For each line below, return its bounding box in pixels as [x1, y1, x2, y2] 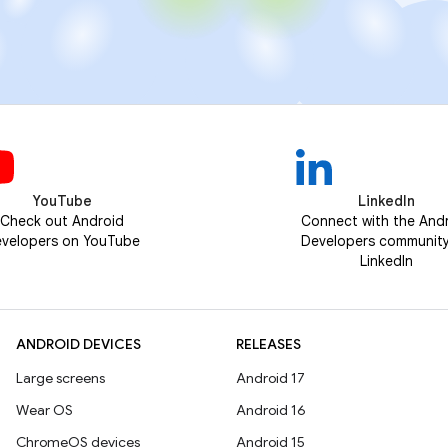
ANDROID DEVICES [16, 335, 141, 353]
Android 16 [236, 401, 306, 419]
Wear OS [16, 401, 73, 419]
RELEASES [236, 335, 301, 353]
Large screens [16, 369, 105, 387]
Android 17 [236, 369, 305, 387]
